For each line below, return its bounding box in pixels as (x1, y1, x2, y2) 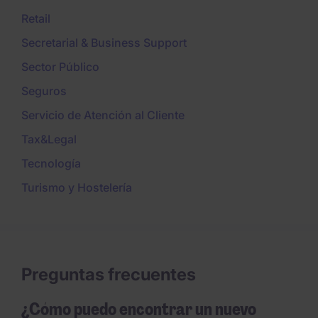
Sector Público (21, 60, 99, 75)
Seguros (21, 84, 67, 99)
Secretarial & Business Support (21, 35, 187, 50)
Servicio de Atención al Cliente (21, 108, 185, 123)
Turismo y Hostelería (21, 180, 132, 195)
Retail (21, 11, 50, 26)
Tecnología (21, 156, 81, 171)
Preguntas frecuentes (21, 263, 196, 285)
